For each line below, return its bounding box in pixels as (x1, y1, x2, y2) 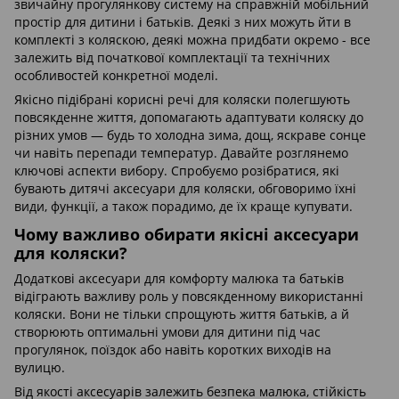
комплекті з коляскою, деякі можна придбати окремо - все (14, 30, 370, 48)
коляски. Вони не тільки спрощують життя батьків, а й (14, 305, 349, 323)
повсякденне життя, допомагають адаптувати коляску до (14, 108, 363, 126)
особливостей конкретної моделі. (14, 66, 218, 84)
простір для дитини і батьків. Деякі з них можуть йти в (14, 12, 351, 30)
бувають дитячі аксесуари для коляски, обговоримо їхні (14, 179, 356, 197)
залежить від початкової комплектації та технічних (14, 48, 330, 66)
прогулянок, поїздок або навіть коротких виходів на (14, 341, 331, 359)
